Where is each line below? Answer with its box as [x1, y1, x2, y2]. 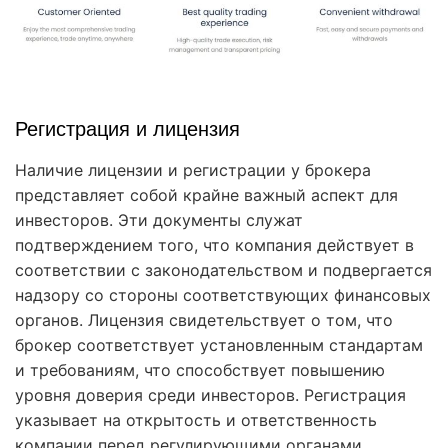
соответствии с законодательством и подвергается [15, 259, 432, 280]
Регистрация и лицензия [15, 117, 240, 140]
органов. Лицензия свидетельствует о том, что [15, 309, 393, 330]
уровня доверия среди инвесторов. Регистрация [15, 384, 406, 405]
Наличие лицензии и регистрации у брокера [15, 159, 371, 180]
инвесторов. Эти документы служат [15, 209, 303, 230]
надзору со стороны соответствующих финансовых [15, 284, 431, 305]
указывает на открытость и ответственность [15, 409, 377, 430]
